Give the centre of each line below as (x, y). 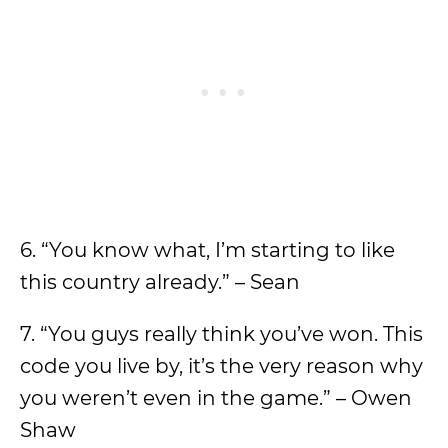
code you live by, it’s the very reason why (221, 366)
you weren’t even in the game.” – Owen (216, 398)
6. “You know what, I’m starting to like (207, 250)
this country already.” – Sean (160, 282)
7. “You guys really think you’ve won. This (221, 334)
